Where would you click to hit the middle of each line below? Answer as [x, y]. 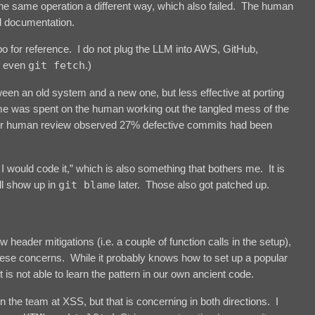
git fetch [57, 65]
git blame [87, 185]
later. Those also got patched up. [192, 184]
